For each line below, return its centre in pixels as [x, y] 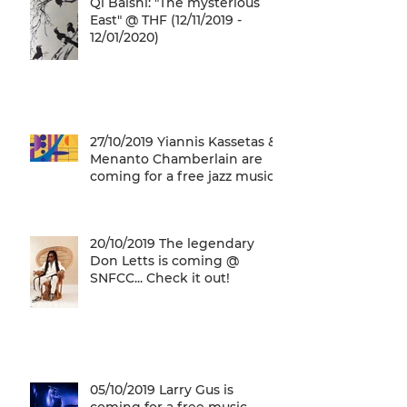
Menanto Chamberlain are [176, 159]
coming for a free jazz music [149, 176]
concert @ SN [134, 193]
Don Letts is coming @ [164, 260]
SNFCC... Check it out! [160, 278]
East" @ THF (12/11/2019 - [166, 20]
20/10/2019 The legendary [172, 243]
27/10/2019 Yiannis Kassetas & [184, 141]
